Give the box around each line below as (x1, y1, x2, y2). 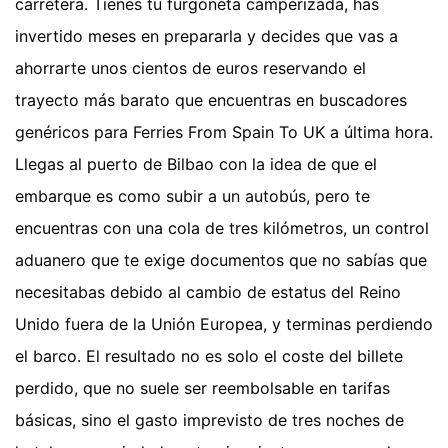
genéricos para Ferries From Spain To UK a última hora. (15, 121, 433, 142)
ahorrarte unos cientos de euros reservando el (15, 57, 366, 78)
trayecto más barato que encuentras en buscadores (15, 89, 407, 110)
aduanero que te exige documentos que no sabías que (15, 249, 427, 270)
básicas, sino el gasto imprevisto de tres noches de (15, 409, 404, 430)
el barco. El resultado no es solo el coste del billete (15, 345, 403, 366)
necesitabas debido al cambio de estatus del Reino (15, 281, 401, 302)
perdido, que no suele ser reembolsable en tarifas (15, 377, 390, 398)
